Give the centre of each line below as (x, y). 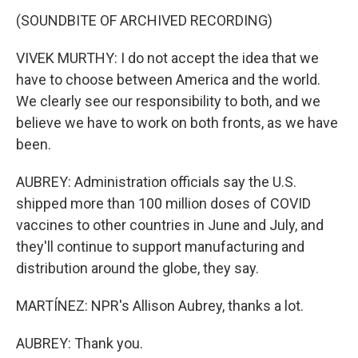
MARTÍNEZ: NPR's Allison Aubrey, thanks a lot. (160, 306)
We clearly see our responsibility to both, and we (168, 101)
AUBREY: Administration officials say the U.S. (156, 182)
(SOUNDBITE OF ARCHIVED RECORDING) (144, 20)
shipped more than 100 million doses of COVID (163, 203)
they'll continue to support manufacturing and (160, 247)
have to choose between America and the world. (168, 80)
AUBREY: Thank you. (80, 343)
